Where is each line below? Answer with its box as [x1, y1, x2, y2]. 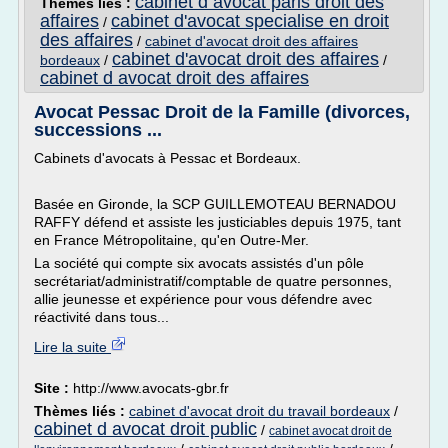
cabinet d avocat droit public [34, 419, 257, 439]
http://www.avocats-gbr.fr [73, 380, 229, 396]
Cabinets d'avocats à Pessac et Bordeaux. [34, 150, 301, 166]
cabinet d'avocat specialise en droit [111, 11, 389, 31]
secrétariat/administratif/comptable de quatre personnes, [34, 273, 392, 289]
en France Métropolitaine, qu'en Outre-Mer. [34, 232, 309, 248]
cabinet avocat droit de [269, 424, 392, 438]
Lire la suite [34, 339, 111, 355]
